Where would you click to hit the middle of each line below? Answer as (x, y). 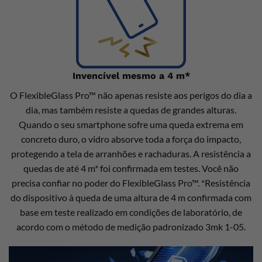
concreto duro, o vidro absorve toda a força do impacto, (131, 139)
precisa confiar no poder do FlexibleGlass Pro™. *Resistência (131, 183)
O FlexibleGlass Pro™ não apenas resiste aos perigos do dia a (131, 95)
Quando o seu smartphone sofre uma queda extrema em (131, 125)
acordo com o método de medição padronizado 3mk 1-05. (131, 227)
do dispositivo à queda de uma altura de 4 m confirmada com (131, 198)
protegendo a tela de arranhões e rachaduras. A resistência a (131, 154)
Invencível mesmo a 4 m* (131, 76)
